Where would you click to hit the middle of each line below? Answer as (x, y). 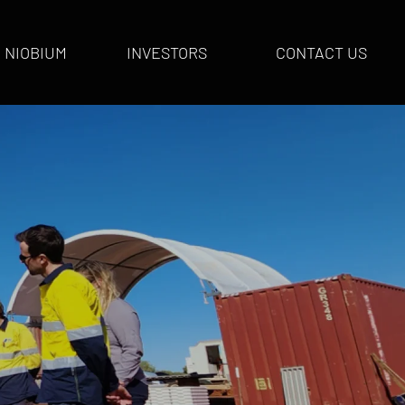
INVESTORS (167, 53)
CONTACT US (321, 53)
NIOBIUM (36, 53)
